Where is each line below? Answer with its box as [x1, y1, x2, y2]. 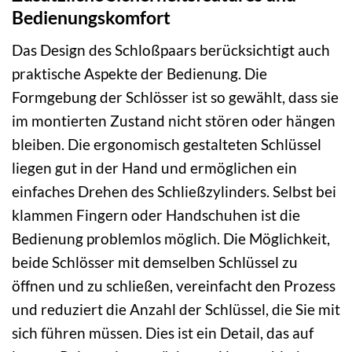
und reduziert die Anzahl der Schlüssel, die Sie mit [12, 299, 340, 318]
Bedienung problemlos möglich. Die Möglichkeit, [12, 229, 330, 247]
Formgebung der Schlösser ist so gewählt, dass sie [12, 87, 339, 106]
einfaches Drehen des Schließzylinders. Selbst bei [12, 181, 336, 200]
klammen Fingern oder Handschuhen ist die [12, 205, 300, 224]
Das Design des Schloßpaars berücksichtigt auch [12, 40, 330, 59]
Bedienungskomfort [12, 6, 170, 29]
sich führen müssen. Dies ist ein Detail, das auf [12, 323, 313, 342]
